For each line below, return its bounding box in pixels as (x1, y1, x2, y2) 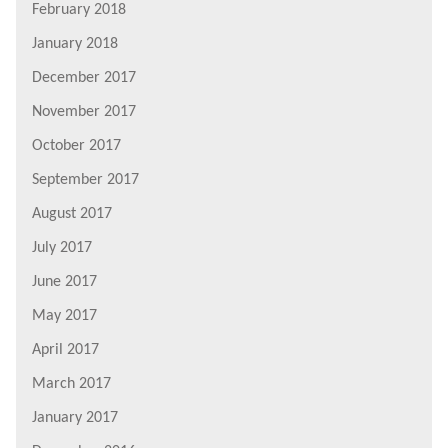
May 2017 (32, 307, 97, 324)
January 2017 (32, 409, 118, 426)
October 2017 (32, 137, 121, 154)
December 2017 (32, 69, 136, 86)
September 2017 (32, 171, 139, 188)
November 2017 (32, 103, 136, 120)
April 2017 (32, 341, 99, 358)
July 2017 (32, 239, 92, 256)
